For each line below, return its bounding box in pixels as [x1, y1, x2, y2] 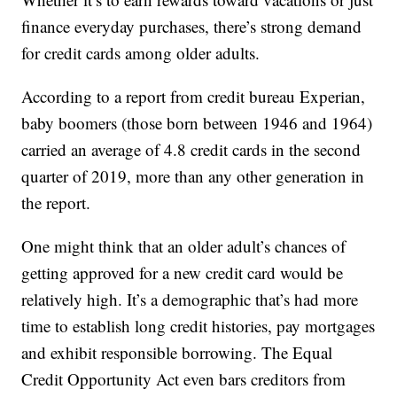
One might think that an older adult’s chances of [21, 235, 346, 258]
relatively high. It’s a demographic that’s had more [21, 288, 359, 311]
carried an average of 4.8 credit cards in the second [21, 138, 362, 161]
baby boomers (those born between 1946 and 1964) [21, 112, 373, 135]
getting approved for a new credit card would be [21, 261, 344, 284]
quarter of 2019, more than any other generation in [21, 165, 365, 188]
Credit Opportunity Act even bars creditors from [21, 368, 346, 391]
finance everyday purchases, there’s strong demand [21, 15, 362, 38]
